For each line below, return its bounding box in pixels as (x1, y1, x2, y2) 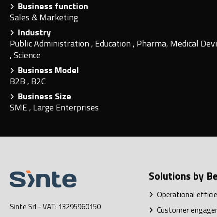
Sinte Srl (10, 201, 36, 213)
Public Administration (10, 37, 91, 50)
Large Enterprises (33, 101, 99, 114)
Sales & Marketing (10, 11, 78, 24)
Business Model (14, 63, 79, 77)
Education (95, 37, 133, 50)
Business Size (14, 90, 71, 103)
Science (14, 48, 41, 62)
